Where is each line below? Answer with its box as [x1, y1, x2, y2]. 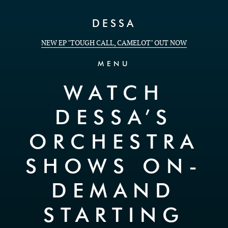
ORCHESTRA [28, 133, 199, 153]
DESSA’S [55, 108, 173, 129]
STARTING [43, 206, 185, 226]
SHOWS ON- [25, 157, 203, 178]
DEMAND [51, 182, 177, 202]
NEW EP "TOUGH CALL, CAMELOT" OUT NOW [41, 39, 187, 47]
